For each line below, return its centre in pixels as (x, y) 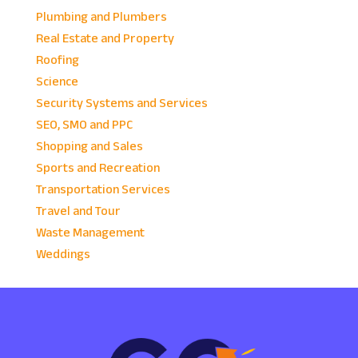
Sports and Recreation (97, 168)
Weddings (63, 255)
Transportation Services (103, 190)
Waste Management (90, 233)
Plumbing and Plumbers (101, 17)
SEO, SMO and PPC (84, 125)
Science (57, 82)
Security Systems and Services (121, 103)
